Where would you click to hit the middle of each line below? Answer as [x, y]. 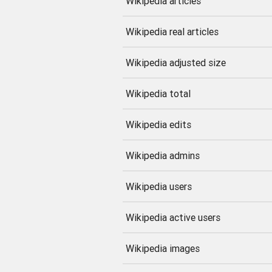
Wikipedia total [158, 94]
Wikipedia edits [158, 125]
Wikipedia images [162, 249]
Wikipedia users [158, 187]
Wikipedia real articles [172, 32]
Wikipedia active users [173, 218]
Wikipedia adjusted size [175, 63]
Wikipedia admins [162, 156]
